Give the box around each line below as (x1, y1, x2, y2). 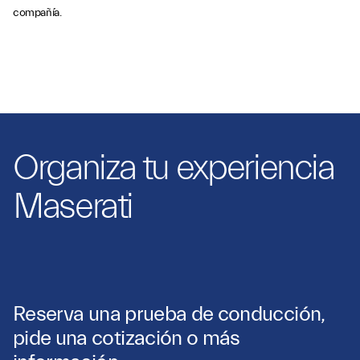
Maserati (13, 186, 133, 227)
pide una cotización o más (13, 325, 240, 350)
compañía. (13, 6, 62, 19)
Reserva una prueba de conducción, (13, 301, 325, 326)
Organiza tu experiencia (13, 147, 334, 188)
